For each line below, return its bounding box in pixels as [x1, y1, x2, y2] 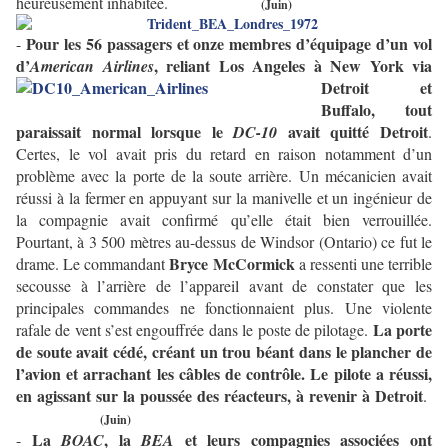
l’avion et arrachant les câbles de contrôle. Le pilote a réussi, [16, 362, 432, 386]
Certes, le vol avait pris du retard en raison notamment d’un [16, 143, 432, 165]
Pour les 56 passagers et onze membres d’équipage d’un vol [25, 32, 433, 56]
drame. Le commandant [16, 253, 170, 275]
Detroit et [321, 76, 432, 100]
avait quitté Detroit [277, 120, 429, 144]
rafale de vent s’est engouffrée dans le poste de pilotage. [16, 319, 373, 341]
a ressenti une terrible [298, 253, 432, 275]
